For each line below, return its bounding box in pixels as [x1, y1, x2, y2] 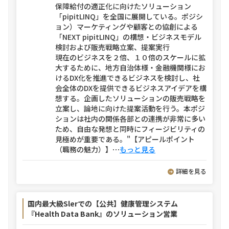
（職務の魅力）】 [55, 144, 112, 154]
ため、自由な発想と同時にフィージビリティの [55, 124, 205, 134]
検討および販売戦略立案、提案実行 [55, 42, 170, 52]
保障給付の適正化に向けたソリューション [55, 1, 191, 11]
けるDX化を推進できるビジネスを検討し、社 [55, 73, 200, 83]
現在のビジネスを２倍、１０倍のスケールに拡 [55, 52, 205, 62]
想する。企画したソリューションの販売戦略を [55, 93, 205, 103]
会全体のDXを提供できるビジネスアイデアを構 [55, 83, 207, 93]
